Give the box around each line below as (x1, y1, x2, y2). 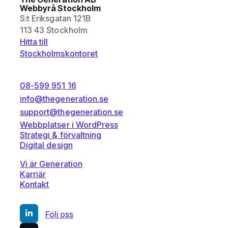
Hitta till (20, 36, 48, 47)
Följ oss (45, 209, 73, 220)
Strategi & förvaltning (20, 130, 101, 140)
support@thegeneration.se (20, 107, 123, 117)
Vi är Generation (20, 158, 82, 169)
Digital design (20, 140, 73, 151)
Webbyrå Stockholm (20, 3, 101, 13)
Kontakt (20, 179, 49, 189)
